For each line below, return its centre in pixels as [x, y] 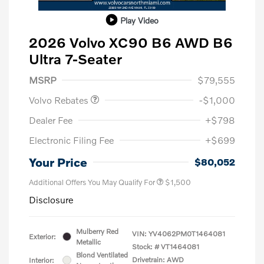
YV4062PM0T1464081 [187, 233]
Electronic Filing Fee [71, 140]
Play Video [139, 20]
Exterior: [42, 236]
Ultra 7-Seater [75, 58]
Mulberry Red [97, 231]
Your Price [58, 162]
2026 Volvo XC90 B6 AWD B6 [131, 42]
